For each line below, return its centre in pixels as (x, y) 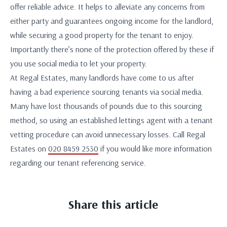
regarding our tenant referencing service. (78, 163)
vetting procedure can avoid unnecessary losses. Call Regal (108, 134)
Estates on (29, 148)
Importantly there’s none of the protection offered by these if (112, 49)
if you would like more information (155, 148)
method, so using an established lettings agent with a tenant (111, 120)
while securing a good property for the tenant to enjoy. (102, 35)
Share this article (113, 204)
